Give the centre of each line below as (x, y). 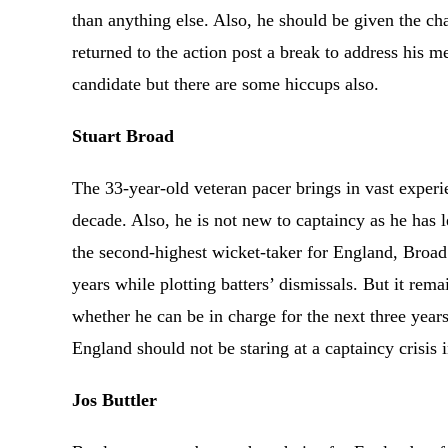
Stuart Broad (123, 136)
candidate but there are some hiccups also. (228, 84)
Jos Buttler (114, 400)
